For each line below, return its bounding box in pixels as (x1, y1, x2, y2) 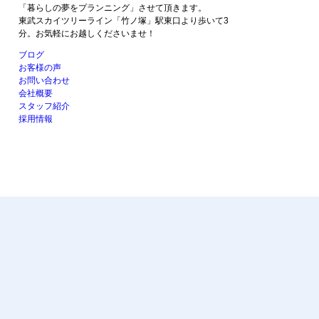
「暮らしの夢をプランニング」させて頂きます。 (19, 3, 206, 14)
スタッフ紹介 (19, 101, 70, 112)
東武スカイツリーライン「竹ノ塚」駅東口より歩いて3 (19, 16, 229, 26)
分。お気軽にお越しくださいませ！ (19, 28, 155, 39)
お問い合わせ (19, 75, 70, 86)
